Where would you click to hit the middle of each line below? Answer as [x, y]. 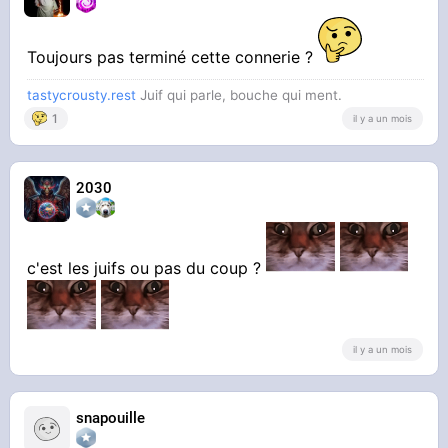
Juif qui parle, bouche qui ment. [239, 95]
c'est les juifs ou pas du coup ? [147, 268]
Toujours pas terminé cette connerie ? [173, 57]
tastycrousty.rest [82, 95]
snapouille [111, 418]
